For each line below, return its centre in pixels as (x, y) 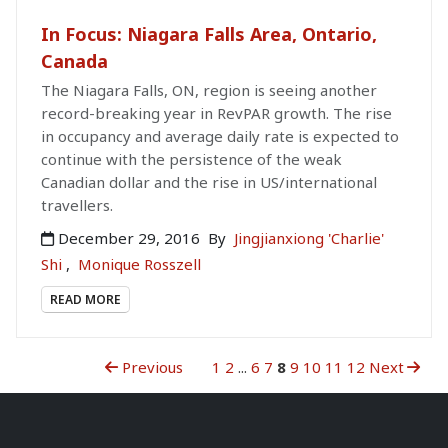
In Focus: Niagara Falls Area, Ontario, (209, 33)
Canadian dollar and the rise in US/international (209, 181)
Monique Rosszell (139, 263)
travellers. (77, 204)
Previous (150, 366)
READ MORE (85, 299)
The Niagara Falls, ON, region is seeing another (209, 89)
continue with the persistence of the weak (191, 158)
